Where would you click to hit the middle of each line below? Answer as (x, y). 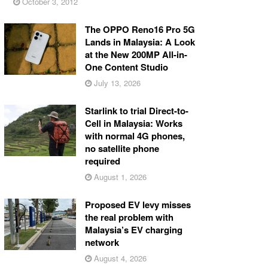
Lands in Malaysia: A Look (140, 42)
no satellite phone (122, 148)
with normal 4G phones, (135, 135)
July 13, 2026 (116, 83)
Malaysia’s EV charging (133, 229)
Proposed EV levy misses (138, 204)
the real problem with (129, 217)
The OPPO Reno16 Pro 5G (140, 29)
